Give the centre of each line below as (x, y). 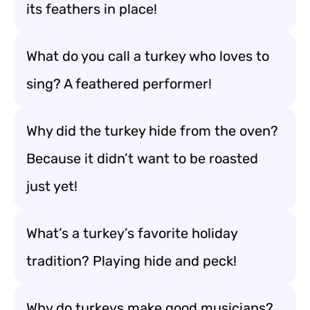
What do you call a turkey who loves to (148, 56)
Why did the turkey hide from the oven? (152, 131)
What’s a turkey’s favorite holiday (132, 233)
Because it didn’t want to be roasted (142, 158)
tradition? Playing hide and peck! (131, 261)
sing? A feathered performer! (119, 84)
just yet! (52, 186)
